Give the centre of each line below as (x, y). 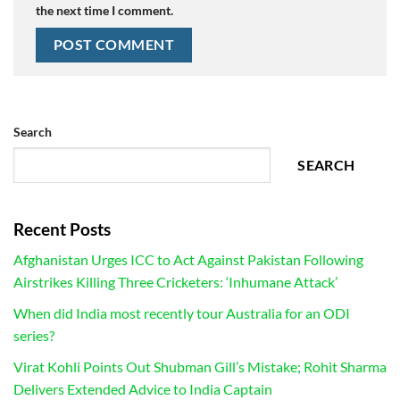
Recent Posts (62, 229)
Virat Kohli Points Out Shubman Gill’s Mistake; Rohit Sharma (200, 366)
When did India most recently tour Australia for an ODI (182, 313)
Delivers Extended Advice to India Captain (143, 388)
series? (34, 336)
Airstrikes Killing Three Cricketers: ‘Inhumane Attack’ (175, 282)
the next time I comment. (104, 10)
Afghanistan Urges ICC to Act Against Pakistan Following (188, 260)
